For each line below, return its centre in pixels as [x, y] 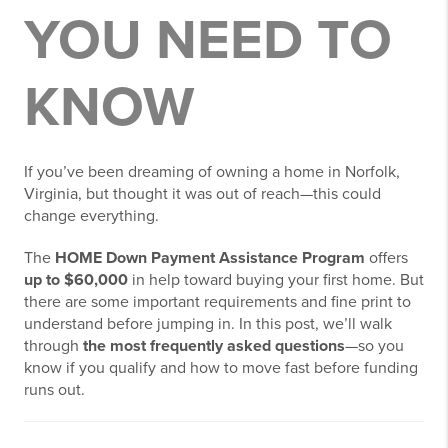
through [53, 346]
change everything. [91, 216]
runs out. [54, 390]
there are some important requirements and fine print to [217, 302]
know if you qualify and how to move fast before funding [221, 368]
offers [386, 258]
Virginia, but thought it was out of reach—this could [202, 194]
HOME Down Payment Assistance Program [210, 258]
